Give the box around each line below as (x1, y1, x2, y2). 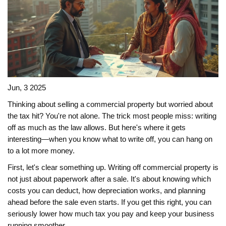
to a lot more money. (8, 147, 75, 155)
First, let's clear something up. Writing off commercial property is (8, 163, 218, 172)
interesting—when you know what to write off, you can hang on (8, 135, 212, 144)
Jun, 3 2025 (8, 84, 46, 92)
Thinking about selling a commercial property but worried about (8, 100, 213, 109)
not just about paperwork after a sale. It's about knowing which (8, 175, 211, 184)
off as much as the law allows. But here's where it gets (8, 124, 186, 132)
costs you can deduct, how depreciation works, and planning (8, 187, 205, 195)
